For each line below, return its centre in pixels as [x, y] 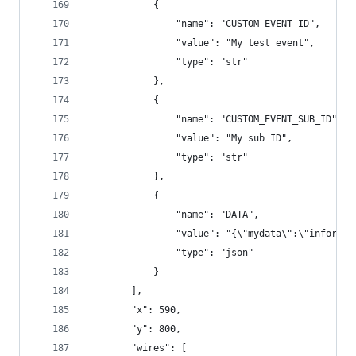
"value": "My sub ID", [190, 138]
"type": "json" [170, 253]
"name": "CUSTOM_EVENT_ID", [203, 24]
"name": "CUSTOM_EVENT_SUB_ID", [215, 119]
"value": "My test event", [201, 43]
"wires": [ [137, 348]
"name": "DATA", [173, 215]
